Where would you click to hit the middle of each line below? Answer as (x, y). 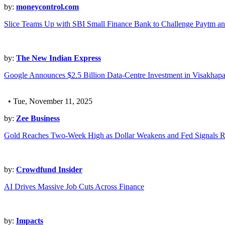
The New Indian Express (59, 58)
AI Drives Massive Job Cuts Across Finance (74, 187)
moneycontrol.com (47, 7)
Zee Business (38, 119)
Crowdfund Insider (49, 170)
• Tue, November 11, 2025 (48, 101)
